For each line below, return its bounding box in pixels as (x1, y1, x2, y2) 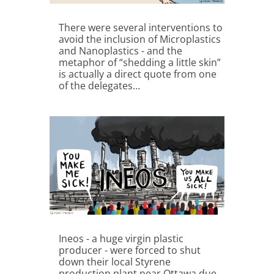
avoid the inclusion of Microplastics (58, 32, 221, 46)
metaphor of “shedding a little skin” (58, 55, 221, 69)
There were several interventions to (58, 20, 223, 34)
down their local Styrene (58, 255, 171, 268)
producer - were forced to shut (58, 243, 201, 257)
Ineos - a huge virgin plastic (58, 232, 183, 245)
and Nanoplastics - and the (58, 43, 182, 57)
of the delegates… (58, 78, 140, 92)
